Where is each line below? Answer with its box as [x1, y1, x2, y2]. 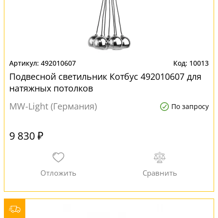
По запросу [171, 102, 209, 111]
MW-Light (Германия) [9, 100, 97, 112]
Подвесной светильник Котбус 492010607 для [9, 71, 201, 82]
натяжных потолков [9, 82, 93, 94]
